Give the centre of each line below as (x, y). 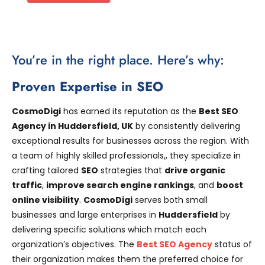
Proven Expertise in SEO (88, 86)
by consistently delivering (187, 126)
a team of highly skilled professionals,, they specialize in (126, 155)
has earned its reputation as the (130, 111)
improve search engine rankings (120, 185)
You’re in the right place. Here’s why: (118, 59)
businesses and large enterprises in (85, 214)
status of (232, 244)
